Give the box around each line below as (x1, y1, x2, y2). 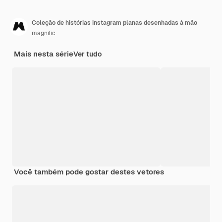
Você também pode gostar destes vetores (14, 166, 164, 176)
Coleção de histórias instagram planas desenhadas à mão (32, 18, 197, 27)
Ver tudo (73, 49, 102, 58)
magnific (32, 29, 55, 37)
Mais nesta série (14, 49, 73, 58)
